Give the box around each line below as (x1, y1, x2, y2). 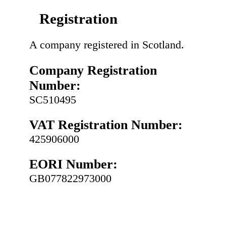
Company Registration (29, 63, 157, 78)
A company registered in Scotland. (29, 38, 184, 51)
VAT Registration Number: (29, 118, 183, 132)
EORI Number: (29, 157, 118, 172)
